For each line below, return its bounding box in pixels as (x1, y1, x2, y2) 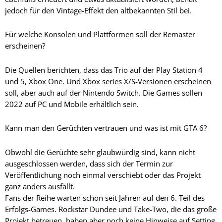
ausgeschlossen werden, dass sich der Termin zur (5, 158, 173, 168)
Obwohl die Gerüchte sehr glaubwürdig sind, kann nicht (5, 147, 195, 157)
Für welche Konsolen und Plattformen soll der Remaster (5, 29, 195, 40)
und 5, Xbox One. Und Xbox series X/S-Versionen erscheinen (5, 76, 211, 86)
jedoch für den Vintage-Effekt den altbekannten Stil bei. (5, 5, 192, 15)
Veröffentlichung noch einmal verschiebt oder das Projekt (5, 169, 201, 180)
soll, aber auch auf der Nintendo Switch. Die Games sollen (5, 87, 202, 98)
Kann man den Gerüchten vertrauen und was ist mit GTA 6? (5, 123, 207, 133)
